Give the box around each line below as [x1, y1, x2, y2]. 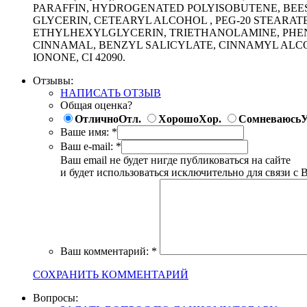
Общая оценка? [60, 99, 132, 111]
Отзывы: [33, 74, 73, 86]
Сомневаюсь [238, 112, 301, 125]
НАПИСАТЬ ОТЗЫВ [60, 86, 161, 99]
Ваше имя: [60, 125, 109, 138]
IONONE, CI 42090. [33, 51, 125, 63]
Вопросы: [33, 291, 78, 304]
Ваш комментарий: [60, 245, 149, 257]
